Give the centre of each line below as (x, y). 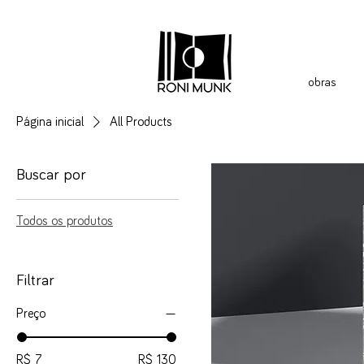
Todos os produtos (65, 221)
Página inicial (50, 122)
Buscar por (51, 175)
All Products (141, 122)
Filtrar (35, 280)
